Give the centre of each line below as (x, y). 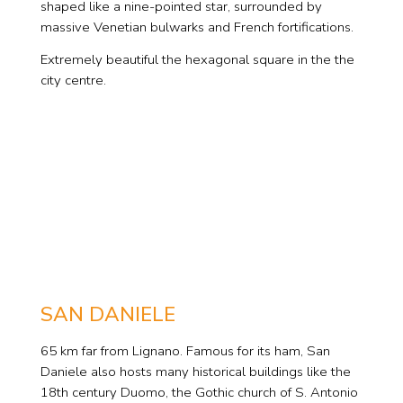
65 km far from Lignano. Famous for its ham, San (185, 350)
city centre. (73, 80)
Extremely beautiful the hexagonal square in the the (197, 59)
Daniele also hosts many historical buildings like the (195, 371)
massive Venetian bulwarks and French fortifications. (197, 27)
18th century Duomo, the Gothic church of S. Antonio (199, 392)
